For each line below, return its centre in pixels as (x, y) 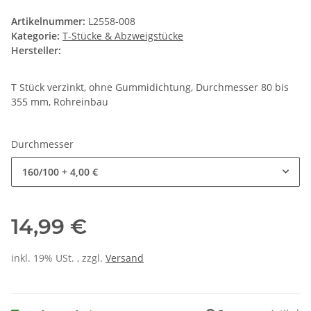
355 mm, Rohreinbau (60, 102)
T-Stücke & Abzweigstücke (123, 36)
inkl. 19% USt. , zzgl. (58, 258)
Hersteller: (36, 51)
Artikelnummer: (50, 22)
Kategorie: (37, 36)
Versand (125, 258)
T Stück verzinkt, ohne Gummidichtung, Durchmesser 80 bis (150, 87)
